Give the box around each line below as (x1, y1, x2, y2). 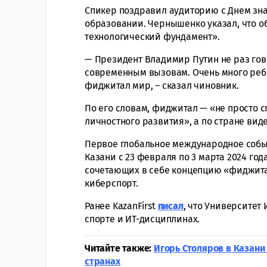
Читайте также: (85, 242, 154, 254)
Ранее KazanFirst (85, 200, 158, 212)
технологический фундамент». (85, 30, 220, 42)
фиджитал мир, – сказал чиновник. (85, 79, 239, 91)
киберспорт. (85, 177, 138, 189)
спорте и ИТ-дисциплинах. (85, 213, 200, 225)
